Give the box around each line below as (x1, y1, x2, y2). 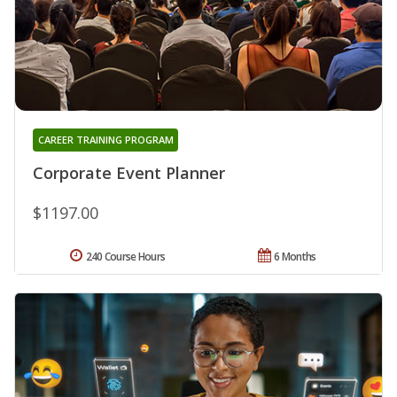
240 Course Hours (85, 248, 166, 264)
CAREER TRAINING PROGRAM (37, 132, 174, 146)
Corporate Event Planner (33, 161, 225, 183)
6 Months (274, 248, 316, 264)
